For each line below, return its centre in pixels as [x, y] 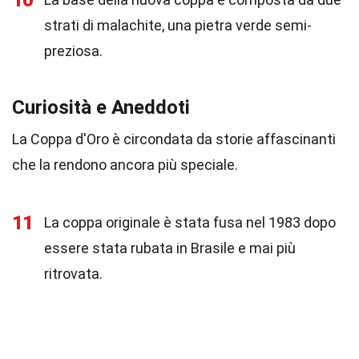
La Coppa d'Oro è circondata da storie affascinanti [174, 139]
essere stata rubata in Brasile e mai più [170, 248]
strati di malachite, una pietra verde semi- [178, 25]
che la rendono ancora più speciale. [125, 165]
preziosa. [73, 51]
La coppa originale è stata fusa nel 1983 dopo [190, 222]
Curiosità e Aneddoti [101, 107]
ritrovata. [73, 274]
